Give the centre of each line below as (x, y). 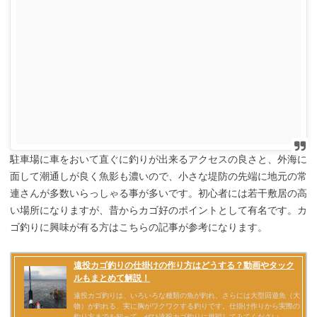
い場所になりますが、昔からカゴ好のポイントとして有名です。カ (158, 211)
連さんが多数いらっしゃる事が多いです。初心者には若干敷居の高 (158, 194)
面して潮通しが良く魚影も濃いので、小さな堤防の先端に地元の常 (158, 177)
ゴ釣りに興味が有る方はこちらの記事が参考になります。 (139, 227)
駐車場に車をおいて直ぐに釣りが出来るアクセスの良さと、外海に (158, 160)
